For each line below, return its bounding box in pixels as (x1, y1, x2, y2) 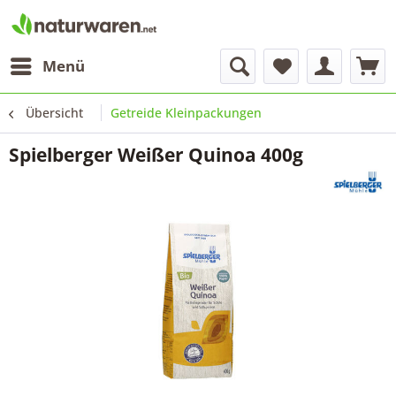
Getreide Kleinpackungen (110, 104, 262, 121)
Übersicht (26, 104, 83, 121)
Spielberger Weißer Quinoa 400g (9, 142, 303, 167)
